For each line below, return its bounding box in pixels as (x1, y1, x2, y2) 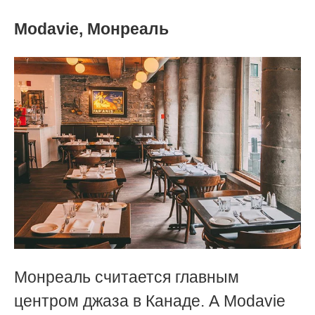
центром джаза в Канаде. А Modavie (14, 291, 285, 310)
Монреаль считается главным (14, 267, 239, 286)
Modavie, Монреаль (14, 20, 169, 39)
